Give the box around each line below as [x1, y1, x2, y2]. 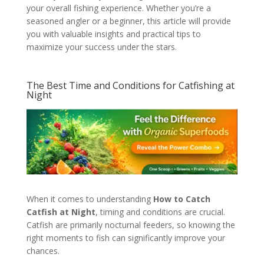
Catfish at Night [26, 206, 95, 217]
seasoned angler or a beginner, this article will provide [26, 15, 231, 27]
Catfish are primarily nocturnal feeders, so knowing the [26, 219, 235, 230]
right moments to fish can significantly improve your [26, 232, 225, 243]
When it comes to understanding [26, 193, 153, 204]
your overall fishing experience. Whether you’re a [26, 2, 211, 14]
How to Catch [153, 193, 210, 204]
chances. [26, 245, 60, 256]
